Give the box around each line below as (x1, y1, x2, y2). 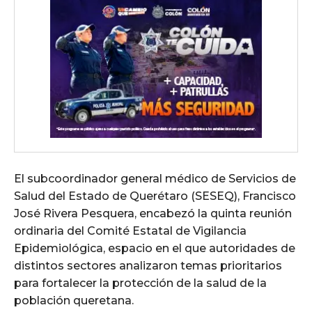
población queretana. (14, 294, 134, 308)
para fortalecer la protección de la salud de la (14, 276, 267, 290)
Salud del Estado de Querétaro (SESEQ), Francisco (14, 189, 296, 203)
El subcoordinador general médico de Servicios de (14, 172, 296, 186)
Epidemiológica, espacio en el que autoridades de (14, 242, 295, 256)
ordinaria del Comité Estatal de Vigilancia (14, 224, 247, 238)
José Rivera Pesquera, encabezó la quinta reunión (14, 207, 292, 221)
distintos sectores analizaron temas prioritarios (14, 259, 282, 273)
